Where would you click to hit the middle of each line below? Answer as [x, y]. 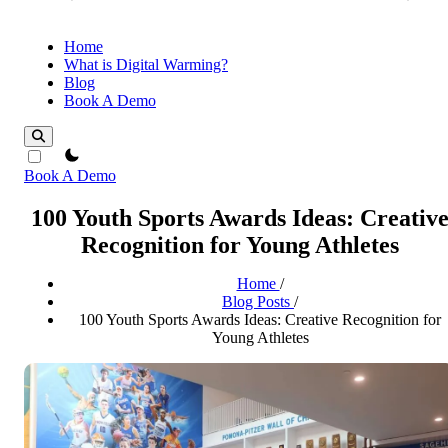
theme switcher [94, 154]
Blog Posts [258, 301]
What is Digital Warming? [146, 64]
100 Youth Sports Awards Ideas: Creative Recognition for [260, 319]
